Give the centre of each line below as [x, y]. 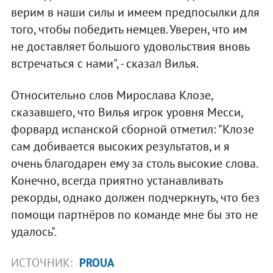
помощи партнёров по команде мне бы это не [134, 214]
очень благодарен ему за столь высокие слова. [134, 163]
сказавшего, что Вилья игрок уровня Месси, [126, 112]
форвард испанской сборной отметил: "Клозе [132, 129]
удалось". [34, 231]
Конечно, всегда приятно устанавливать [116, 180]
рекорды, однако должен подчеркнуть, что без [135, 197]
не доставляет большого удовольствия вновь [130, 46]
